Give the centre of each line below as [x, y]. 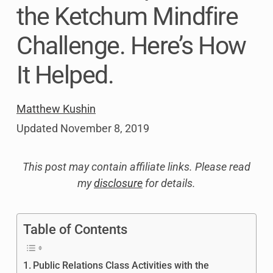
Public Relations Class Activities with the [121, 265]
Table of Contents [75, 229]
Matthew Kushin [56, 109]
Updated [38, 128]
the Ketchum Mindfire [127, 16]
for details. [169, 183]
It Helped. [65, 75]
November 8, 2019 [105, 128]
